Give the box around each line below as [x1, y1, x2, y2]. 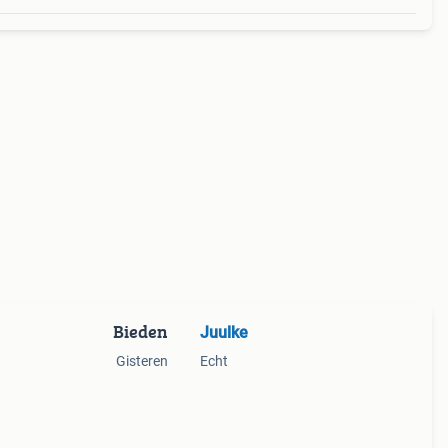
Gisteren [115, 353, 168, 369]
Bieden [112, 318, 168, 345]
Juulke [199, 323, 248, 342]
